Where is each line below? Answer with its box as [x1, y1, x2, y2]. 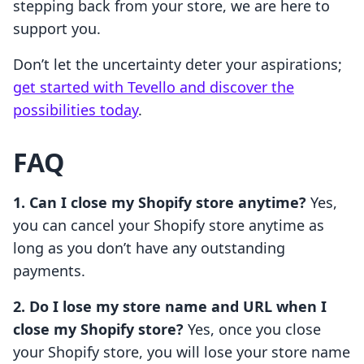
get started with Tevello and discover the [13, 77, 294, 97]
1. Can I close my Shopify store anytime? [13, 193, 306, 213]
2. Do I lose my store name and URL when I [13, 297, 327, 317]
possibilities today [13, 100, 138, 120]
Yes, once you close [184, 319, 321, 340]
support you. [13, 19, 101, 39]
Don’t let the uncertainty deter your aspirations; [13, 54, 342, 75]
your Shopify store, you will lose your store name [13, 342, 350, 362]
